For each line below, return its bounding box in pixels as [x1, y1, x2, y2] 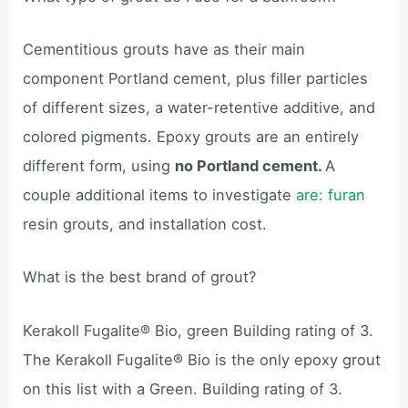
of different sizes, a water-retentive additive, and [23, 98, 376, 117]
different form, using [23, 157, 176, 176]
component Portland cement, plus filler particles [23, 69, 369, 88]
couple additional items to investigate [23, 186, 297, 205]
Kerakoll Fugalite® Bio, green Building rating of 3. [23, 321, 374, 340]
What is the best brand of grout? [23, 268, 257, 287]
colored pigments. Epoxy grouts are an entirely [23, 127, 360, 147]
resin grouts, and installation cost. [23, 215, 268, 234]
